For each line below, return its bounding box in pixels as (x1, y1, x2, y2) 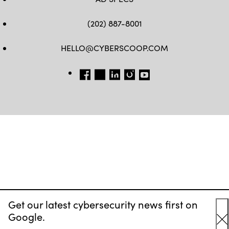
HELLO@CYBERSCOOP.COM (61, 42, 168, 53)
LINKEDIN (107, 66, 143, 78)
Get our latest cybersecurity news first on (8, 197, 198, 211)
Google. (8, 210, 45, 223)
